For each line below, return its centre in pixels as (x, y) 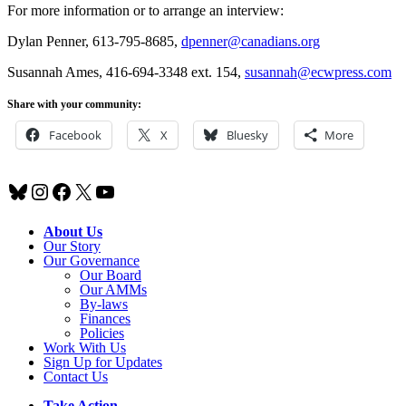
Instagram (72, 191)
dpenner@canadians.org (251, 42)
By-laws (104, 304)
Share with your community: (74, 105)
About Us (73, 232)
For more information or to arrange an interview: (145, 11)
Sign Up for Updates (103, 362)
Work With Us (85, 348)
